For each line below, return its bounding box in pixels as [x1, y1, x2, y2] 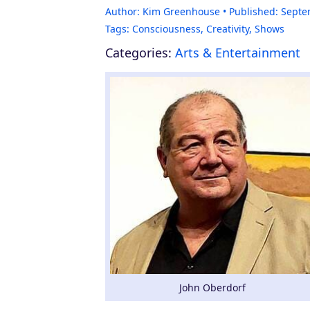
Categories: [105, 44, 172, 61]
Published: [229, 5, 278, 18]
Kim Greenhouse [143, 5, 220, 18]
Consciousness [132, 22, 201, 35]
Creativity [206, 22, 249, 35]
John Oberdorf [179, 281, 246, 295]
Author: [105, 5, 140, 18]
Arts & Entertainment [175, 44, 300, 61]
